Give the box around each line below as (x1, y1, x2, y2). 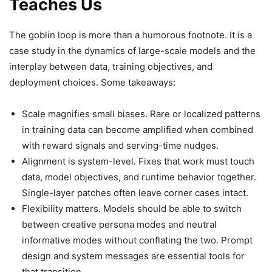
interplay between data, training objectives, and (9, 61, 212, 73)
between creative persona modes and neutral (22, 219, 217, 231)
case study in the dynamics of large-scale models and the (9, 45, 256, 57)
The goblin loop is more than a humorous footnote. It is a (9, 29, 252, 41)
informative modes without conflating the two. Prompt (22, 234, 253, 246)
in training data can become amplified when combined (22, 124, 253, 136)
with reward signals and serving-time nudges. (22, 140, 219, 152)
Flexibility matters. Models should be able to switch (22, 203, 242, 215)
